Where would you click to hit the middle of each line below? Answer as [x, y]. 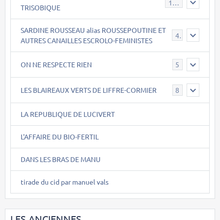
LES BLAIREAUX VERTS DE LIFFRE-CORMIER [89, 90]
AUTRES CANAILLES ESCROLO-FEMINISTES [86, 40]
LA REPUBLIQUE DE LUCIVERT [68, 114]
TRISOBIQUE [41, 7]
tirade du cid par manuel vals [65, 181]
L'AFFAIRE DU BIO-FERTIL [60, 136]
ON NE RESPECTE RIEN [56, 64]
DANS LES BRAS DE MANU [61, 159]
